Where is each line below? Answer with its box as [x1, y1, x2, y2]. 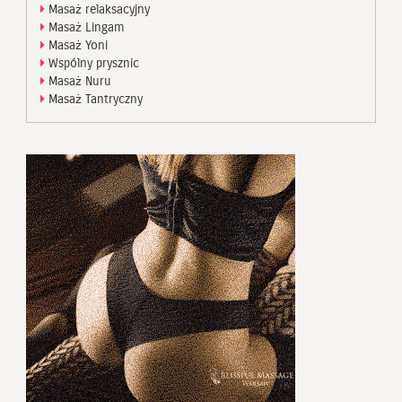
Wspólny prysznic [45, 55, 139, 71]
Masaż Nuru [45, 73, 111, 89]
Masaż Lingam [45, 19, 125, 35]
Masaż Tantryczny [45, 91, 143, 107]
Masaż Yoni [45, 37, 108, 53]
